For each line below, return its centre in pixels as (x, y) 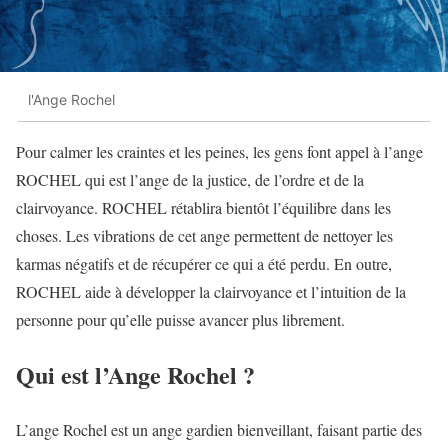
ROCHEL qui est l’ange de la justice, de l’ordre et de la (190, 179)
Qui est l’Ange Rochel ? (135, 374)
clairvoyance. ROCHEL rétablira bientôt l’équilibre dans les (203, 207)
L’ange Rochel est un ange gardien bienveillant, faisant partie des (219, 429)
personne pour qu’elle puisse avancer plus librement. (180, 319)
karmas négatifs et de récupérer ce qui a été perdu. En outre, (204, 263)
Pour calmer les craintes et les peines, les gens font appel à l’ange (219, 151)
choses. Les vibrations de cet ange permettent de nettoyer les (204, 235)
